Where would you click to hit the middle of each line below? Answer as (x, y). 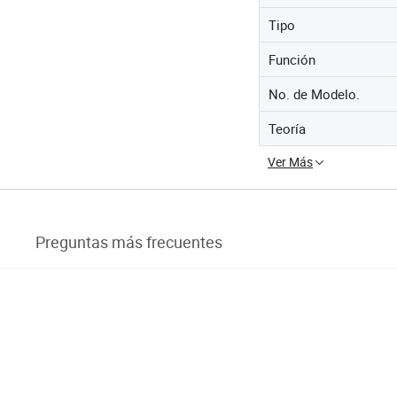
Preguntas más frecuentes (129, 242)
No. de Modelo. (314, 93)
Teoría (287, 128)
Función (292, 59)
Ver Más (290, 161)
